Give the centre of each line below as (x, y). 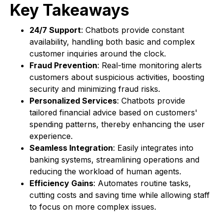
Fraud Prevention (63, 66)
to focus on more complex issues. (93, 207)
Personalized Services (73, 101)
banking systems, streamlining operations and (114, 160)
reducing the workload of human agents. (105, 172)
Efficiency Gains (61, 183)
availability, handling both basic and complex (112, 42)
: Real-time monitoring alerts (150, 66)
